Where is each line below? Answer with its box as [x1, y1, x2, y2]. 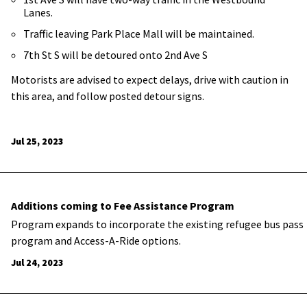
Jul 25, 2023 [11, 135, 64, 147]
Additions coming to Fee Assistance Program [11, 199, 234, 212]
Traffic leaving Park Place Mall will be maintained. [23, 27, 254, 40]
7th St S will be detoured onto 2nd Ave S [23, 48, 208, 62]
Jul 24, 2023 [11, 256, 64, 269]
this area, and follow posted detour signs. [11, 89, 204, 103]
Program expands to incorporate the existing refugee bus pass [11, 217, 304, 231]
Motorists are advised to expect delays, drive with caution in [11, 73, 288, 86]
